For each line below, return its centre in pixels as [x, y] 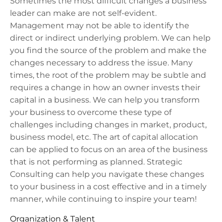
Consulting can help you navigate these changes [107, 174]
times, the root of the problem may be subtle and [108, 75]
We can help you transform [146, 100]
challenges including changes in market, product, [108, 125]
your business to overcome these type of [91, 112]
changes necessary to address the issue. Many [101, 63]
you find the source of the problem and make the [108, 51]
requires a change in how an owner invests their [105, 88]
